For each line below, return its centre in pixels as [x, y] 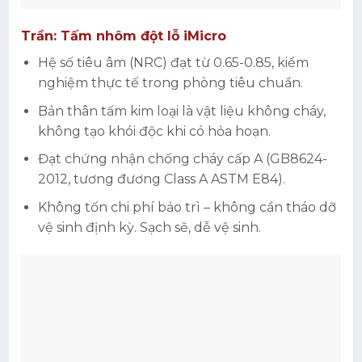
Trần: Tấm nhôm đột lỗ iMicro [124, 36]
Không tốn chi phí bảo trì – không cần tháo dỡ [187, 208]
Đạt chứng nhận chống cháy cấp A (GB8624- [183, 159]
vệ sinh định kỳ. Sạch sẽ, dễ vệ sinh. [149, 228]
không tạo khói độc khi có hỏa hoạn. [154, 131]
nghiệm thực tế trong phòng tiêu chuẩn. [170, 83]
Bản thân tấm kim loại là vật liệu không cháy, [182, 111]
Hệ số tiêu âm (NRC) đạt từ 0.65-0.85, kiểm [173, 63]
